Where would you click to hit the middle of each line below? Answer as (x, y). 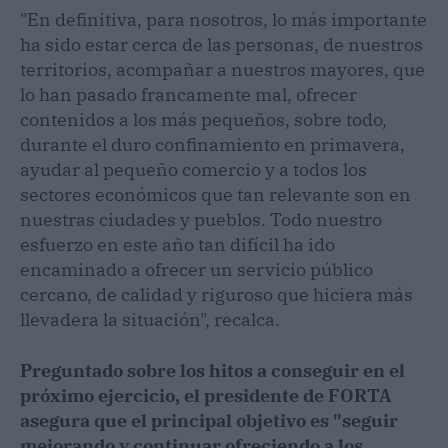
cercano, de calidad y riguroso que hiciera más (216, 294)
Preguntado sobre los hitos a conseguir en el (212, 370)
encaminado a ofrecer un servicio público (196, 269)
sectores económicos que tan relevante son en (215, 194)
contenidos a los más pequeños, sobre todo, (203, 119)
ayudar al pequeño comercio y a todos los (193, 169)
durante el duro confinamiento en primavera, (212, 144)
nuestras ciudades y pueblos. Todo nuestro (201, 219)
